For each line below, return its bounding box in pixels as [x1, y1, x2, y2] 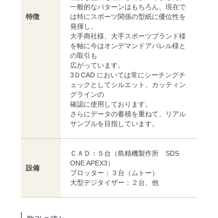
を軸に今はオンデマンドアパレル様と [70, 41, 186, 50]
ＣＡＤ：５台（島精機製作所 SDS [70, 149, 179, 157]
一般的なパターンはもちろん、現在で [70, 2, 186, 11]
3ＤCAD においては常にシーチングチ [70, 71, 185, 79]
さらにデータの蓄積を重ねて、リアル [70, 109, 186, 118]
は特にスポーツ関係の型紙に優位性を [70, 12, 186, 20]
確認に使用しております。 [70, 100, 152, 108]
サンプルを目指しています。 [70, 119, 159, 127]
